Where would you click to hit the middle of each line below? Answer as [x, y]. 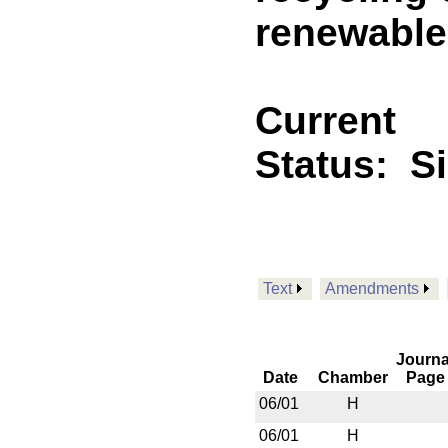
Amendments [372, 288]
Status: [332, 164]
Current [325, 120]
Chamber [353, 377]
